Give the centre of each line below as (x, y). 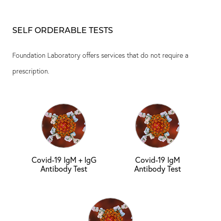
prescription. (31, 71)
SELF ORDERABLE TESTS (63, 30)
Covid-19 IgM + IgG (64, 159)
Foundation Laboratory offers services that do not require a (100, 55)
